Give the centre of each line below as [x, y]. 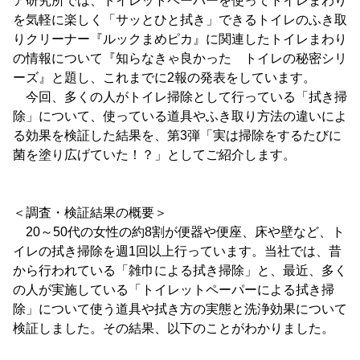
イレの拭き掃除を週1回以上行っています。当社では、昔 [177, 251]
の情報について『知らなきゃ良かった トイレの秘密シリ [180, 58]
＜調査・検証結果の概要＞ [90, 213]
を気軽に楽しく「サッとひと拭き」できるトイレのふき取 [180, 20]
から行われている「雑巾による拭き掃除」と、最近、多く [180, 270]
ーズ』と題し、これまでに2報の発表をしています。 [164, 78]
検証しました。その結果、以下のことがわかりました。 [174, 328]
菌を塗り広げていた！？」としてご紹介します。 [154, 155]
